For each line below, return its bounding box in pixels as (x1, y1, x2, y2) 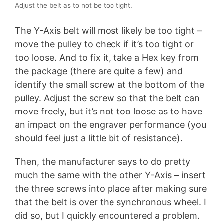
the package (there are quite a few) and (15, 66, 183, 77)
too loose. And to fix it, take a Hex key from (15, 52, 199, 63)
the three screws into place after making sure (15, 183, 207, 194)
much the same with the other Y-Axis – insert (15, 169, 206, 180)
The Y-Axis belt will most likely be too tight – (15, 25, 202, 36)
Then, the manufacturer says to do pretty (15, 156, 190, 167)
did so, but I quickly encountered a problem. (15, 210, 200, 221)
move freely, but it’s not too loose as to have (15, 106, 202, 117)
